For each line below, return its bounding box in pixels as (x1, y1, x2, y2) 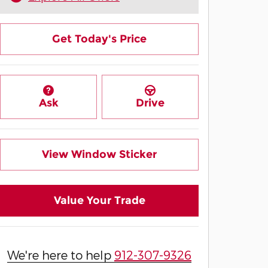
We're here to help (7, 248, 114, 263)
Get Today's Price (52, 32, 147, 45)
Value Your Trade (53, 194, 145, 208)
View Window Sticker (42, 147, 157, 161)
